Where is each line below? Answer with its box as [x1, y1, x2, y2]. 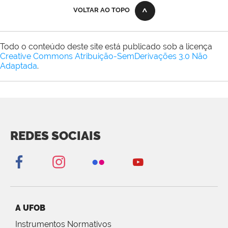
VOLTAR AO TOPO [73, 6, 130, 14]
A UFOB [15, 203, 45, 213]
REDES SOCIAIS [10, 128, 101, 144]
